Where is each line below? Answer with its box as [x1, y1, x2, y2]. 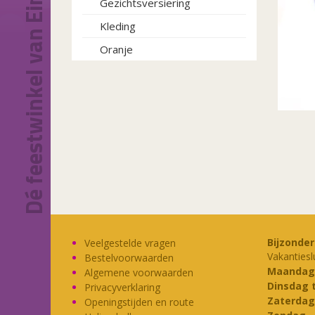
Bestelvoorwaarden [84, 251, 174, 264]
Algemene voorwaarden [84, 266, 193, 279]
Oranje [100, 42, 133, 56]
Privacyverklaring [84, 281, 160, 294]
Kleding [100, 19, 136, 33]
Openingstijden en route [84, 295, 194, 309]
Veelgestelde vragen [84, 236, 176, 250]
